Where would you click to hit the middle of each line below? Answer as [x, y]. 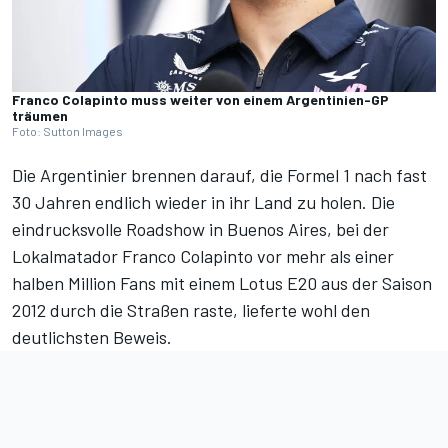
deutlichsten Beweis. [92, 337]
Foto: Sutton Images [67, 131]
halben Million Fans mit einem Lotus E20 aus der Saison [222, 283]
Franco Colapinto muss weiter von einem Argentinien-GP [200, 100]
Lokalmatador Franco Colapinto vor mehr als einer [203, 256]
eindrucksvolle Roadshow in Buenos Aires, [174, 229]
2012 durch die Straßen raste [122, 310]
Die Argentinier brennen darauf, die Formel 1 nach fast [219, 175]
